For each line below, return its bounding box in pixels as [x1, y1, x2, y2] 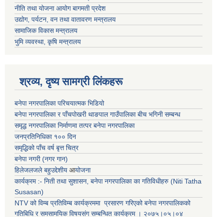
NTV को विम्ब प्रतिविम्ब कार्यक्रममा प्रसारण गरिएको [15, 199, 142, 207]
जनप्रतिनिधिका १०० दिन [15, 132, 76, 140]
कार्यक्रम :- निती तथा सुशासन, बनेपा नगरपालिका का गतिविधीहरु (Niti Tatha [15, 177, 201, 185]
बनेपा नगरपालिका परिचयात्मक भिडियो [15, 99, 104, 107]
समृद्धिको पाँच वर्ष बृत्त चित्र [15, 143, 78, 152]
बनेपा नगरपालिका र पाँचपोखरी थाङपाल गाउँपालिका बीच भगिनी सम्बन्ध [15, 110, 180, 118]
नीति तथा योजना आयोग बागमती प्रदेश [15, 4, 106, 12]
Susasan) [15, 187, 44, 196]
